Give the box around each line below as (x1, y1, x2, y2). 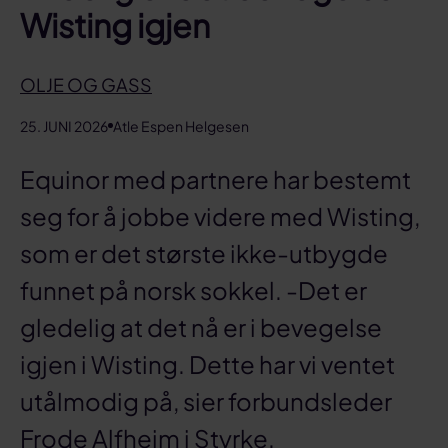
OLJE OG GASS (20, 72, 152, 96)
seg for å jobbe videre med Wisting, (20, 200, 420, 231)
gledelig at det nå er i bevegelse (20, 311, 382, 342)
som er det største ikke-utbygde (20, 237, 388, 268)
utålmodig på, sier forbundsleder (20, 385, 392, 416)
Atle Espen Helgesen (113, 116, 249, 135)
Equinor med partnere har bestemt (20, 163, 411, 194)
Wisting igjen (20, 5, 210, 46)
